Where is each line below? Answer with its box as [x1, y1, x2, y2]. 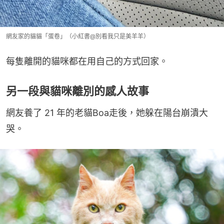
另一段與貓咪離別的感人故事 [6, 84, 149, 98]
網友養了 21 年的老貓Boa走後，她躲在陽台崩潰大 [6, 107, 208, 118]
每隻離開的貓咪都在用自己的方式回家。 [6, 56, 168, 67]
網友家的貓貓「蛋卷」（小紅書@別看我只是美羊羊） [6, 32, 149, 40]
